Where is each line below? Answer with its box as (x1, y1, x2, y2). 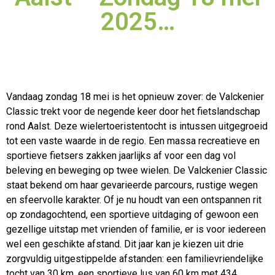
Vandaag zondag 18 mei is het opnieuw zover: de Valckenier (6, 91, 264, 103)
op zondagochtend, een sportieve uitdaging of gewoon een (6, 209, 258, 220)
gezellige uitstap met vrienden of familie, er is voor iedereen (6, 223, 266, 235)
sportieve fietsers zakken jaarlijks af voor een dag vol (6, 150, 236, 161)
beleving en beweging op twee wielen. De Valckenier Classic (6, 165, 267, 176)
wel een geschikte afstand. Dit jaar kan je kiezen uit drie (6, 238, 244, 250)
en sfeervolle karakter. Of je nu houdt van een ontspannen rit (6, 194, 261, 206)
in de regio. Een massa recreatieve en (96, 135, 260, 147)
